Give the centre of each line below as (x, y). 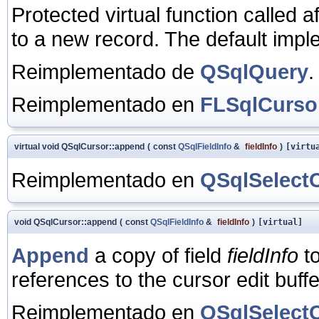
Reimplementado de (106, 71)
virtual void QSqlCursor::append (79, 146)
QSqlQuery (254, 71)
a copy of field (158, 255)
